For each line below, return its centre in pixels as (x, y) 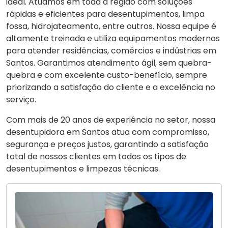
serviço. (21, 100)
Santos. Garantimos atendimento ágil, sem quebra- (109, 63)
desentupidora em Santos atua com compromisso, (108, 132)
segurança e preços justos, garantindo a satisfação (107, 145)
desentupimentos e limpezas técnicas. (83, 169)
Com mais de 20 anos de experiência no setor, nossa (111, 120)
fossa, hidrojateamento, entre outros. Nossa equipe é (111, 26)
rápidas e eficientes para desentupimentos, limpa (105, 14)
